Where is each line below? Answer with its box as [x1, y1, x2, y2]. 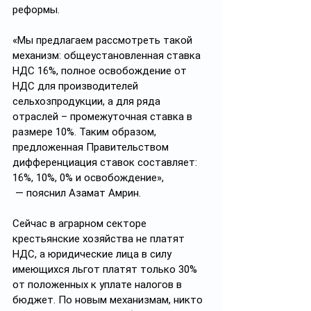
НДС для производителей [12, 80, 141, 92]
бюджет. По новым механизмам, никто [12, 294, 205, 306]
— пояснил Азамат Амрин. [12, 187, 141, 199]
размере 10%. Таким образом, [12, 126, 159, 138]
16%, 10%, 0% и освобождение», [12, 171, 164, 184]
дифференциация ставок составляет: [12, 156, 200, 169]
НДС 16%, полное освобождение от [12, 65, 190, 77]
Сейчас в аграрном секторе [12, 217, 149, 230]
